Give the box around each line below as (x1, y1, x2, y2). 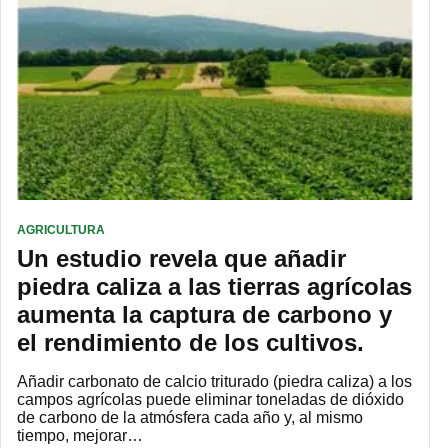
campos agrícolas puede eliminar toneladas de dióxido (17, 390, 404, 408)
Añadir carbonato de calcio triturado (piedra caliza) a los (17, 372, 412, 390)
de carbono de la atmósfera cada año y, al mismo (17, 408, 363, 426)
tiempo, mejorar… (17, 426, 143, 444)
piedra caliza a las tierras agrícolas (17, 272, 412, 300)
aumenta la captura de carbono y (17, 300, 392, 328)
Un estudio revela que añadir (17, 244, 346, 272)
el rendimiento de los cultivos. (17, 328, 364, 356)
